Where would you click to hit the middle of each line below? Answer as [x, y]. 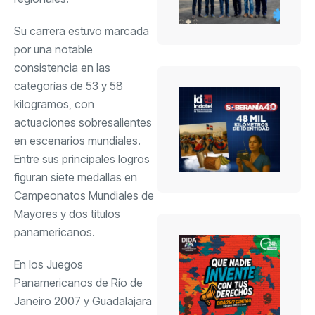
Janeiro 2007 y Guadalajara [83, 301]
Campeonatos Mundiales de [84, 195]
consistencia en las [62, 67]
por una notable [53, 49]
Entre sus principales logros [82, 159]
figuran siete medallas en [76, 177]
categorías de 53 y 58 [69, 85]
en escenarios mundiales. [77, 140]
